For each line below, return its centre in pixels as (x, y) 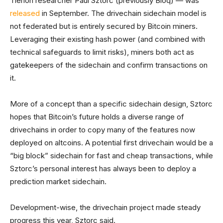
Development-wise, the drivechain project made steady (105, 208)
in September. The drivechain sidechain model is (123, 13)
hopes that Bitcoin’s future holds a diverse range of (97, 117)
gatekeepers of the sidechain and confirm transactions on (109, 65)
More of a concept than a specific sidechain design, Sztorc (111, 104)
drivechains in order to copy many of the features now (103, 130)
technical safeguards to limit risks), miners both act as (102, 52)
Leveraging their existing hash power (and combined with (108, 39)
